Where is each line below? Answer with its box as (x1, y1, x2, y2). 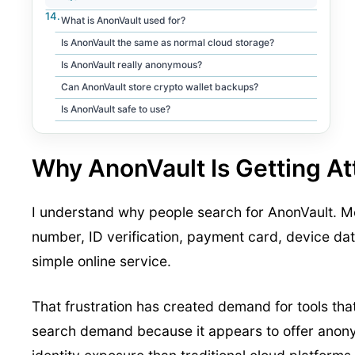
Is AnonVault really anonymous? (61, 58, 202, 71)
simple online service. (32, 252, 171, 269)
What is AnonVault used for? (61, 13, 185, 26)
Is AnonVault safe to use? (61, 102, 170, 115)
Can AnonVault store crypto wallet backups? (61, 80, 258, 93)
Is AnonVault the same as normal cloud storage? (61, 36, 274, 48)
